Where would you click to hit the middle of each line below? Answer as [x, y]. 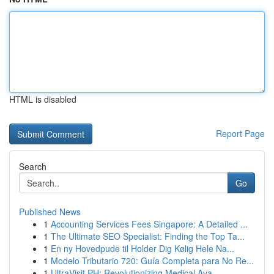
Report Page [240, 133]
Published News [50, 212]
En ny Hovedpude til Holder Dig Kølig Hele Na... [143, 248]
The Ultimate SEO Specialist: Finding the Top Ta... [148, 236]
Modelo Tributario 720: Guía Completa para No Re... [152, 261]
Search [33, 166]
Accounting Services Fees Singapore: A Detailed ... [149, 224]
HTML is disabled [43, 99]
